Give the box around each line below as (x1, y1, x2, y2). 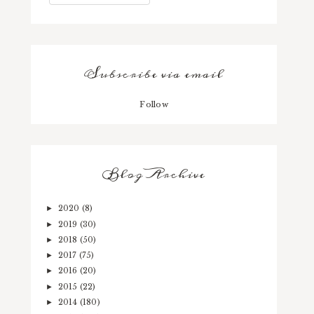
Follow (139, 99, 168, 109)
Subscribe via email (84, 62, 224, 86)
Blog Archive (102, 163, 206, 186)
